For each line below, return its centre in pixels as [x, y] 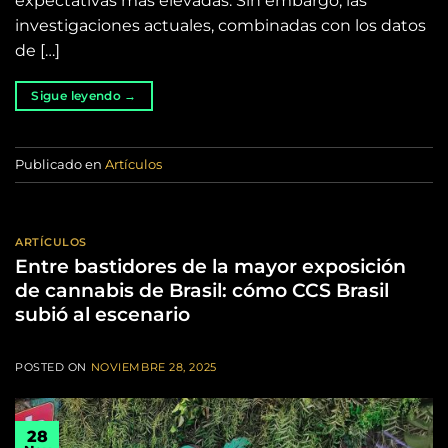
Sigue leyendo [78, 96]
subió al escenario [102, 313]
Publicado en [60, 164]
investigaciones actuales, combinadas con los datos [220, 26]
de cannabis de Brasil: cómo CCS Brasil [202, 289]
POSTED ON [53, 366]
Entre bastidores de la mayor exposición [210, 265]
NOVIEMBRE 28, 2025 [153, 366]
